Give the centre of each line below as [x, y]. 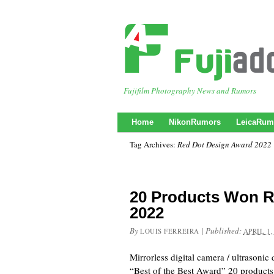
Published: [224, 231]
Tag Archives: [154, 144]
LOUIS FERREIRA [170, 231]
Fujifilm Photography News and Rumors [190, 91]
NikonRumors [195, 122]
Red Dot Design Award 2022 [224, 144]
